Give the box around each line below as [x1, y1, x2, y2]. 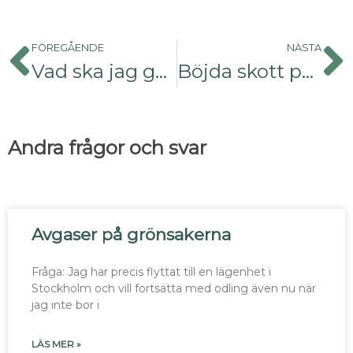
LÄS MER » [32, 338, 81, 351]
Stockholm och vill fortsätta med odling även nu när [32, 281, 316, 296]
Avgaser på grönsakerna [32, 225, 231, 245]
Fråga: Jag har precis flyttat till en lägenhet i [32, 265, 271, 280]
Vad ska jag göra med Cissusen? [155, 60, 167, 84]
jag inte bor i [32, 298, 99, 313]
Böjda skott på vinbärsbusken [301, 60, 314, 84]
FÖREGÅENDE [32, 42, 104, 54]
